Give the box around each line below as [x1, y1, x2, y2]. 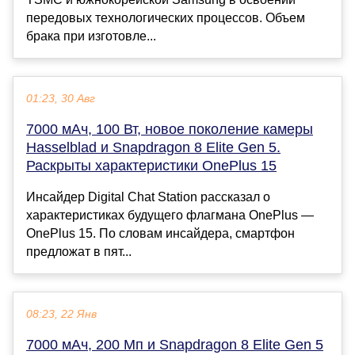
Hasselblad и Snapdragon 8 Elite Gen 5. [26, 139, 281, 155]
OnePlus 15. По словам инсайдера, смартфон [26, 226, 295, 240]
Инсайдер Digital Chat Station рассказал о [26, 189, 270, 204]
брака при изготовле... [26, 29, 156, 43]
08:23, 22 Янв [26, 307, 97, 320]
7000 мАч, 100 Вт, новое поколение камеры [26, 120, 313, 137]
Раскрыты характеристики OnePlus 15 [26, 157, 277, 174]
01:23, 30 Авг [26, 92, 95, 105]
